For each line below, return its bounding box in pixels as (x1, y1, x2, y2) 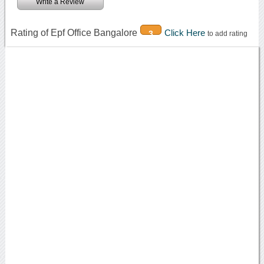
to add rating (207, 29, 247, 37)
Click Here (164, 27, 207, 38)
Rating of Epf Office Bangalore (10, 27, 137, 38)
